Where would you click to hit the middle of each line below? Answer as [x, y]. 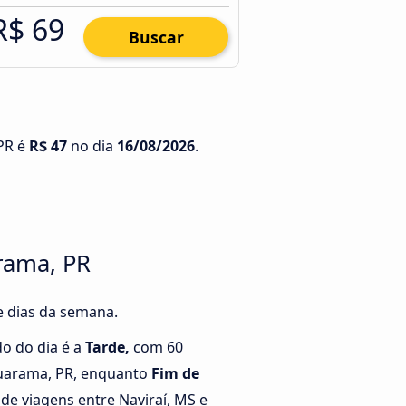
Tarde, [107, 348]
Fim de [175, 374]
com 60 [156, 348]
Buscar [156, 37]
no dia [92, 146]
